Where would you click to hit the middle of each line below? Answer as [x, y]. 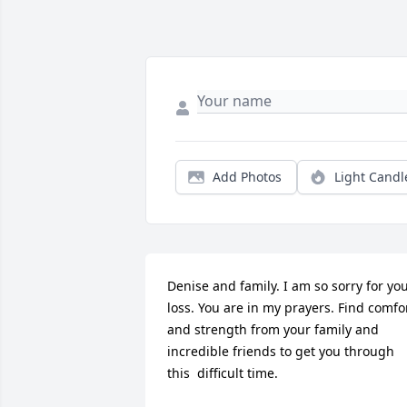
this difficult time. [223, 373]
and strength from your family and [273, 330]
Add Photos [247, 177]
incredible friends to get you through [281, 352]
